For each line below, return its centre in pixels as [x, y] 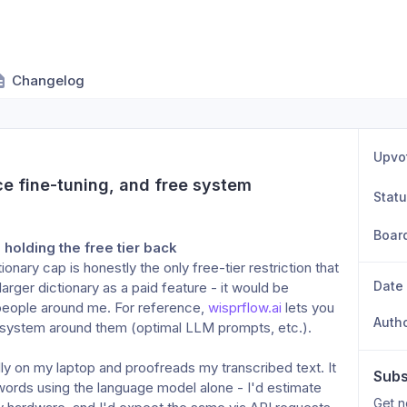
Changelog [48, 80]
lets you [308, 308]
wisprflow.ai [245, 308]
